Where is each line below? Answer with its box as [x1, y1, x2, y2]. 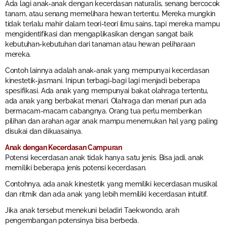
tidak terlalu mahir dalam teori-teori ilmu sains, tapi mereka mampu [5, 20, 220, 28]
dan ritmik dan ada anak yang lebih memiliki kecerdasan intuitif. [5, 190, 208, 198]
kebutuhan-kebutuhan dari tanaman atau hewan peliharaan [5, 40, 195, 49]
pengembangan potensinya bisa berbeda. [5, 216, 139, 224]
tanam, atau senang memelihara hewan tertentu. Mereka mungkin [5, 10, 216, 18]
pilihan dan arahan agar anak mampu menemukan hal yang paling [5, 117, 218, 126]
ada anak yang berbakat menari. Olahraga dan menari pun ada [5, 97, 206, 105]
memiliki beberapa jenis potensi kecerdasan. [5, 164, 147, 172]
